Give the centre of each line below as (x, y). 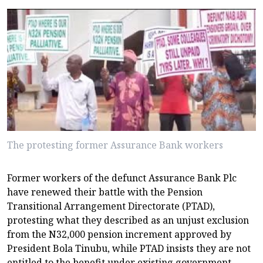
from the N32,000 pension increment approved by (119, 235)
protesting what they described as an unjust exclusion (128, 220)
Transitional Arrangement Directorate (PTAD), (111, 206)
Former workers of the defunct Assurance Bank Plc (122, 178)
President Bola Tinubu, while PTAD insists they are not (129, 249)
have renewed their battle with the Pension (105, 192)
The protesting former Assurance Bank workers (115, 145)
